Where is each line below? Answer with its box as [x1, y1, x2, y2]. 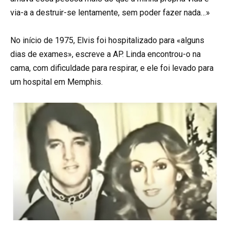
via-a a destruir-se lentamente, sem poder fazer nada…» [10, 7, 210, 17]
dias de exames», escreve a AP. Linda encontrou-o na [10, 49, 201, 59]
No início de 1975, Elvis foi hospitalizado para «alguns [10, 35, 204, 45]
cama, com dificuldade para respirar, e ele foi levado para [10, 63, 214, 73]
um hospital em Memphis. [10, 76, 103, 87]
